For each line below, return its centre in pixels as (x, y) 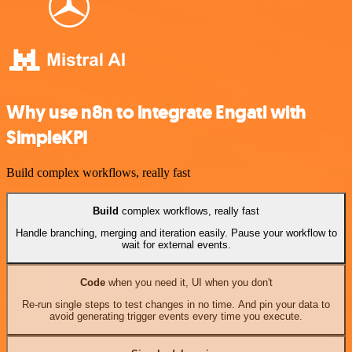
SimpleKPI (47, 137)
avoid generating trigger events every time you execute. (176, 317)
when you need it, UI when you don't (189, 282)
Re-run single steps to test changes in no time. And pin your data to (176, 305)
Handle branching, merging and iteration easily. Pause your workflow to (176, 233)
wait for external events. (176, 245)
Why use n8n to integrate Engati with (156, 112)
